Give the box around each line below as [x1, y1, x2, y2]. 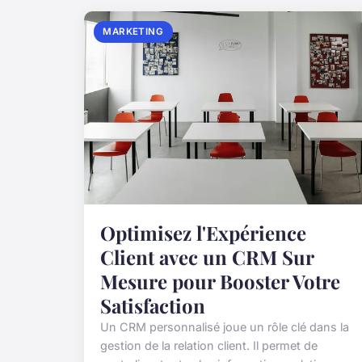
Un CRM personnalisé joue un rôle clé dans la [100, 319, 349, 334]
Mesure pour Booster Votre [100, 267, 340, 294]
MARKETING [103, 26, 164, 38]
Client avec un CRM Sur [100, 243, 314, 270]
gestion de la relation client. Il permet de [100, 338, 318, 352]
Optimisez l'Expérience [100, 219, 306, 246]
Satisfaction [100, 292, 205, 318]
